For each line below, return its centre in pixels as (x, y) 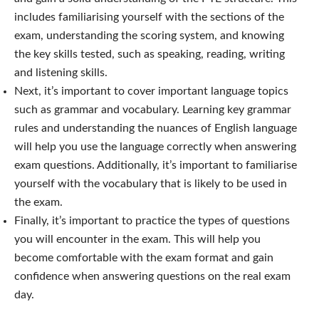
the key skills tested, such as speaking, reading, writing (150, 54)
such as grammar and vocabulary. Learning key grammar (153, 109)
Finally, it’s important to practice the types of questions (152, 220)
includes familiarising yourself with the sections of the (149, 17)
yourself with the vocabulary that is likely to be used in (151, 183)
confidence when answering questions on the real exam (152, 276)
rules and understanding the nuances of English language (156, 128)
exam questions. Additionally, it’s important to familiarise (156, 165)
